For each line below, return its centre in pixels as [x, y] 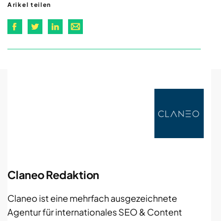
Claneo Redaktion [53, 175]
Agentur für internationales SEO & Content [95, 212]
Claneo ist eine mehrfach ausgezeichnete [92, 198]
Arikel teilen [30, 5]
